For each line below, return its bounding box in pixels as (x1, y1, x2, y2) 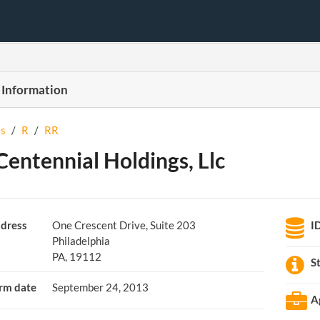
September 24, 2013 (51, 281, 149, 294)
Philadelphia (51, 234, 110, 247)
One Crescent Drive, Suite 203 (51, 219, 196, 231)
